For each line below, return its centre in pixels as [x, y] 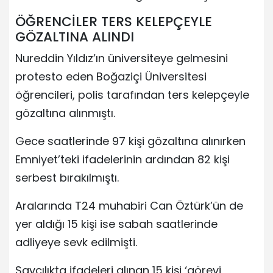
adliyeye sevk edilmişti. [76, 242]
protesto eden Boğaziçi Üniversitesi [111, 76]
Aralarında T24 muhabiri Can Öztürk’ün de [129, 205]
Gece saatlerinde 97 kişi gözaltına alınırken [130, 141]
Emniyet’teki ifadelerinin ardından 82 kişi [122, 159]
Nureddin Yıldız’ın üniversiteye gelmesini [122, 58]
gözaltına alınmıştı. [65, 113]
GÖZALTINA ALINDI [75, 37]
